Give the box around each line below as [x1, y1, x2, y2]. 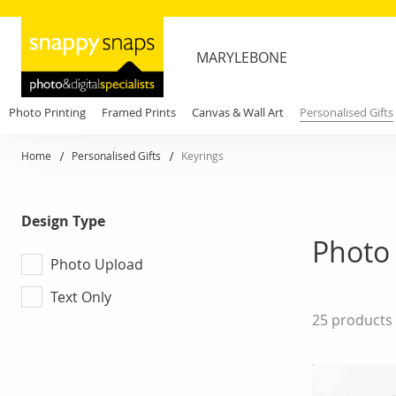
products [328, 310, 392, 331]
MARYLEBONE [196, 47, 287, 67]
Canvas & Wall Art [192, 104, 284, 120]
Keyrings [181, 148, 224, 163]
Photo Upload [50, 254, 143, 274]
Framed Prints [102, 104, 176, 120]
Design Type [21, 211, 105, 232]
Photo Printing [9, 104, 86, 120]
